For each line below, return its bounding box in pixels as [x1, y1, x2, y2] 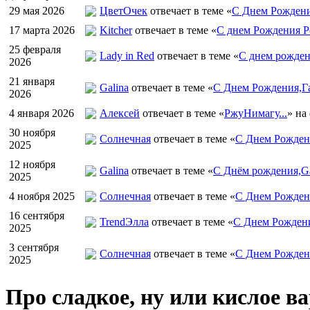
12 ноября [9, 158, 55, 170]
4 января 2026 [9, 107, 74, 119]
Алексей [100, 107, 140, 119]
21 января [9, 75, 55, 87]
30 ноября [9, 127, 55, 138]
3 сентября [9, 241, 59, 253]
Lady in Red [100, 50, 154, 62]
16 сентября [9, 210, 64, 221]
